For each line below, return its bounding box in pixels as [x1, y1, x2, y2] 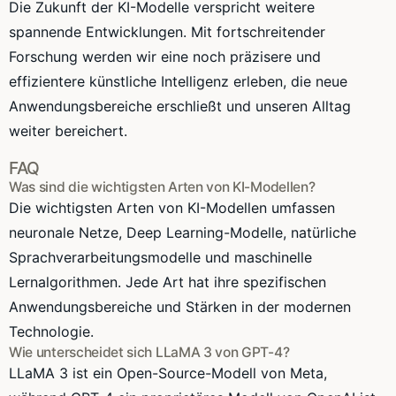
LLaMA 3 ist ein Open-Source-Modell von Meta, [9, 363, 327, 382]
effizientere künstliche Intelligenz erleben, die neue [9, 72, 347, 90]
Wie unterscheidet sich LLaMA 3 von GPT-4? [9, 343, 290, 361]
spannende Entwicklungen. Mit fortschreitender [9, 22, 325, 41]
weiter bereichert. [9, 121, 127, 140]
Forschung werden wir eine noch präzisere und [9, 47, 321, 65]
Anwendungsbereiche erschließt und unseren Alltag [9, 96, 351, 115]
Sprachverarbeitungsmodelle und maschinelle [9, 247, 312, 266]
